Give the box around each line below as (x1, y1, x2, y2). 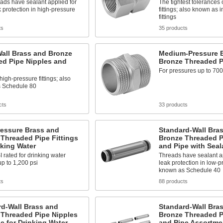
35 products (158, 25, 188, 31)
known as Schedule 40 (158, 167, 221, 174)
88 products (158, 178, 188, 184)
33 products (158, 102, 188, 108)
